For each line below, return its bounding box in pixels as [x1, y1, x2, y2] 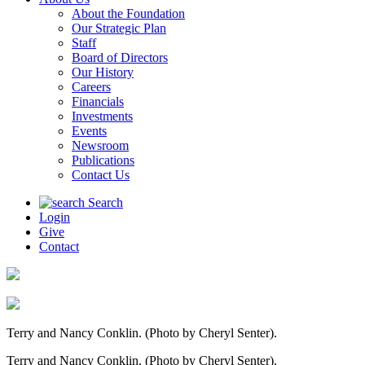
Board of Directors [72, 51, 168, 64]
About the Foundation [72, 7, 185, 20]
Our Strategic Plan [72, 21, 166, 35]
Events [72, 124, 107, 138]
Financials [72, 95, 124, 108]
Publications [72, 153, 134, 167]
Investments [72, 109, 133, 123]
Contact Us [72, 168, 130, 182]
